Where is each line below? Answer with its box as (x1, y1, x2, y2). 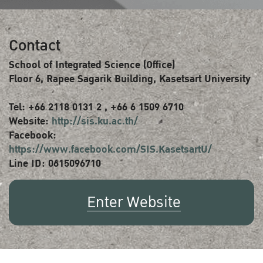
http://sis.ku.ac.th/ (52, 113, 138, 130)
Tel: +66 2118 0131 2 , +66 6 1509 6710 (9, 99, 184, 116)
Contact (9, 33, 60, 58)
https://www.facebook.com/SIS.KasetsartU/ (9, 141, 212, 158)
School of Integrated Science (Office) (9, 56, 175, 73)
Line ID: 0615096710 (9, 155, 101, 172)
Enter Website (87, 190, 181, 215)
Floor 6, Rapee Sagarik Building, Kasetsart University (9, 70, 251, 87)
